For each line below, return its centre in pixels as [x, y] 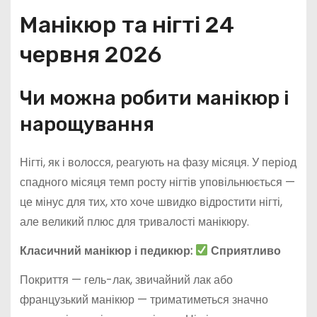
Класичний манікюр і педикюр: [107, 250]
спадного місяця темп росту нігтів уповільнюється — [157, 182]
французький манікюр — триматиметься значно [144, 299]
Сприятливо [245, 250]
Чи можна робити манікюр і [154, 98]
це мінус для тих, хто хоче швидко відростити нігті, [151, 202]
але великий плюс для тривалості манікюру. [134, 221]
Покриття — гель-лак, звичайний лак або [126, 279]
